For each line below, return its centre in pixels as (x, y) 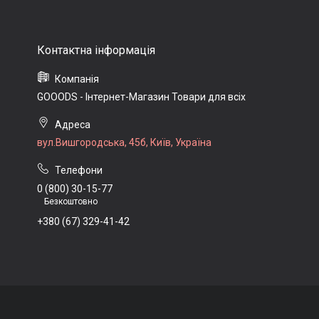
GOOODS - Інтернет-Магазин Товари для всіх (141, 97)
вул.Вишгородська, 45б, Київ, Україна (124, 142)
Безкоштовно (71, 201)
